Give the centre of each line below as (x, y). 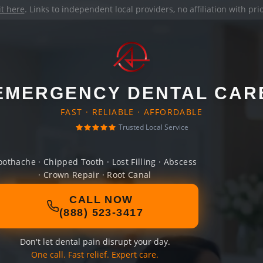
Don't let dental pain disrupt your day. (95, 242)
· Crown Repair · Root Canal (95, 175)
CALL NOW (101, 200)
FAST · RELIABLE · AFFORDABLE (131, 112)
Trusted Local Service (153, 127)
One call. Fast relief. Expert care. (95, 254)
